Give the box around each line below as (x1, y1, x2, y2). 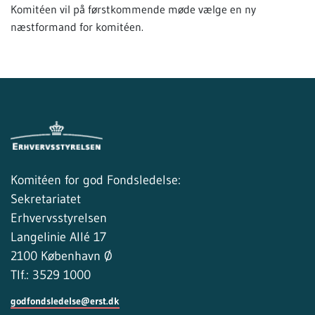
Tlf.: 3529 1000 (11, 266, 91, 283)
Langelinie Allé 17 (11, 229, 106, 245)
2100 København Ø (11, 247, 112, 264)
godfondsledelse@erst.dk (11, 294, 120, 307)
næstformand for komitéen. (11, 19, 143, 34)
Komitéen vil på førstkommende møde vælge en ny (11, 1, 256, 16)
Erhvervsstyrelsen (11, 210, 107, 226)
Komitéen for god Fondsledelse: (11, 172, 181, 188)
